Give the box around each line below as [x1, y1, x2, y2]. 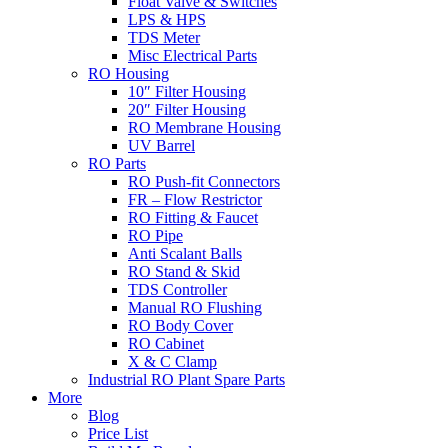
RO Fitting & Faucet [128, 209, 258, 226]
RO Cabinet [128, 335, 204, 352]
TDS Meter [128, 29, 200, 46]
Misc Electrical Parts [128, 47, 257, 64]
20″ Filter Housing [128, 101, 246, 118]
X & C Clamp [128, 353, 217, 370]
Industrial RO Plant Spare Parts [88, 371, 285, 388]
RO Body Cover [128, 317, 233, 334]
